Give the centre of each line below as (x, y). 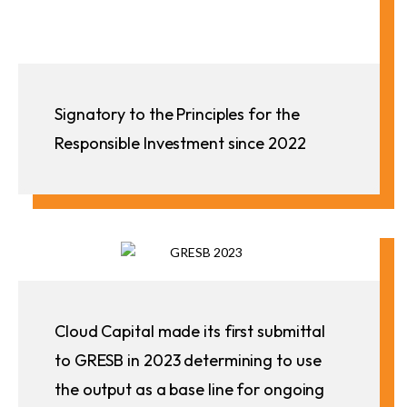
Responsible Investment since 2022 (180, 143)
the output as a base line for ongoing (190, 389)
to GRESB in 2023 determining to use (188, 360)
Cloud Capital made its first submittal (190, 331)
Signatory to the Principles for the (177, 114)
